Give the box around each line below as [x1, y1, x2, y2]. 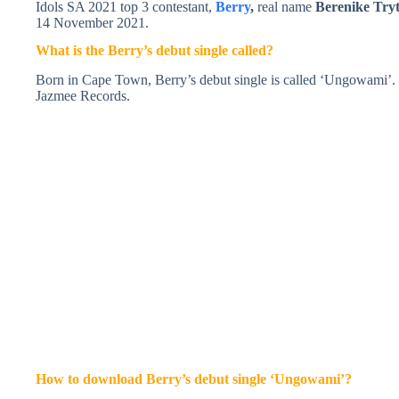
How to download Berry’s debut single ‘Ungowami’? [36, 371, 352, 387]
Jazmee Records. [36, 87, 130, 103]
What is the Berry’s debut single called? [36, 42, 273, 58]
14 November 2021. [36, 15, 149, 30]
